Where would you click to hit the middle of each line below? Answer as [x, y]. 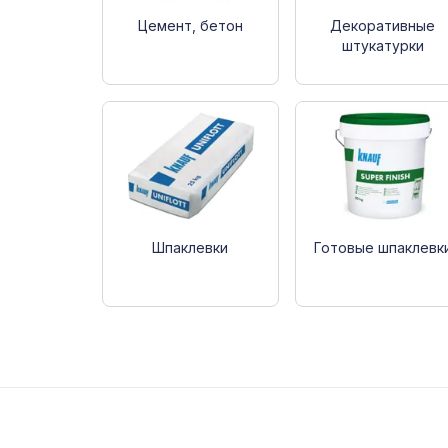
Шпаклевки [190, 247]
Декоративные [383, 25]
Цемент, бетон [190, 25]
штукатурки [382, 45]
